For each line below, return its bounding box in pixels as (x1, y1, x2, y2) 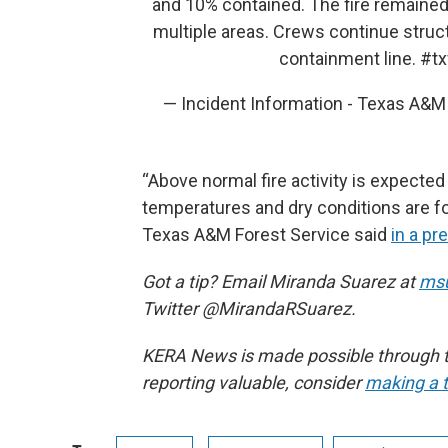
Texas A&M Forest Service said (142, 224, 391, 245)
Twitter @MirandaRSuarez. (142, 298, 356, 319)
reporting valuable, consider (142, 372, 365, 393)
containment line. (278, 48, 420, 69)
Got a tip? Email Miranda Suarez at (142, 271, 419, 292)
